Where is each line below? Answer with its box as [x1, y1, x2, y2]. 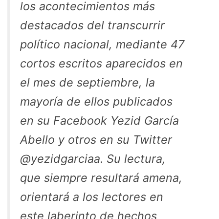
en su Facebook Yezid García [20, 113, 179, 128]
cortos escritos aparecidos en [20, 56, 183, 70]
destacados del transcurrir [20, 18, 165, 32]
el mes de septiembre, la [20, 75, 155, 89]
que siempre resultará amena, [20, 170, 182, 185]
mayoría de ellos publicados [20, 94, 173, 109]
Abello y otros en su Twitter [20, 132, 172, 147]
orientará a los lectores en [20, 189, 163, 204]
